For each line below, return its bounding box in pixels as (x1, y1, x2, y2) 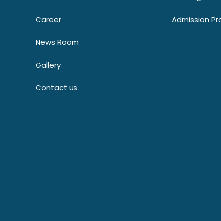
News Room (36, 37, 79, 47)
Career (36, 14, 61, 25)
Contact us (36, 82, 77, 93)
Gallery (36, 59, 61, 70)
